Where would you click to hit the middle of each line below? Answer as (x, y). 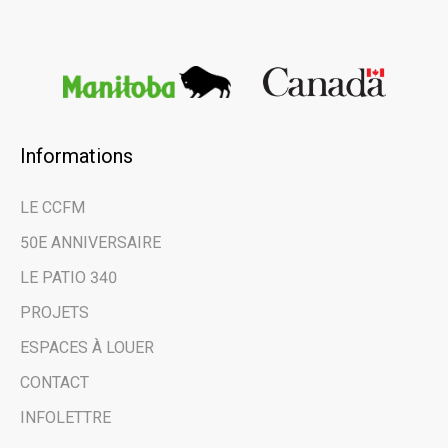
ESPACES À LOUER (87, 348)
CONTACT (54, 383)
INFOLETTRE (65, 418)
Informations (76, 156)
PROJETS (54, 313)
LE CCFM (52, 208)
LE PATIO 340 (68, 278)
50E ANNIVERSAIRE (90, 243)
